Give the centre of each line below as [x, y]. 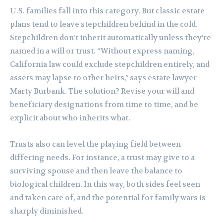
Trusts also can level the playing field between [95, 144]
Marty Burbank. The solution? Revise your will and [102, 91]
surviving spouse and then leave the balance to [96, 171]
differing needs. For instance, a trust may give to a [102, 158]
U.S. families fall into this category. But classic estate [107, 11]
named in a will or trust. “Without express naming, [102, 51]
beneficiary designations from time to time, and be [104, 105]
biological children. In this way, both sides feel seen [105, 185]
